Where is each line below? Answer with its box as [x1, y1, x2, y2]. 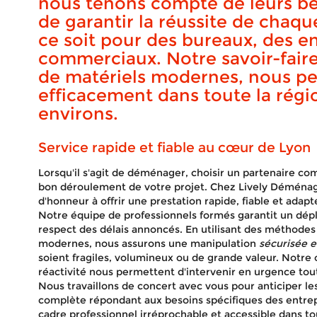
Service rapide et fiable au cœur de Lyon [38, 139, 311, 156]
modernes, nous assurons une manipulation [38, 237, 259, 250]
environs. [38, 103, 118, 124]
